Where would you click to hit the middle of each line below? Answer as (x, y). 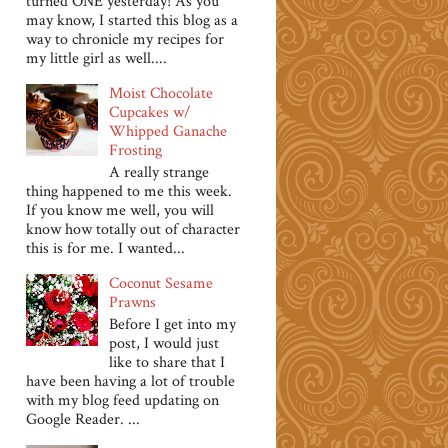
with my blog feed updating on (122, 401)
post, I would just (164, 344)
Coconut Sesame (161, 283)
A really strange (159, 172)
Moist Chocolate (161, 93)
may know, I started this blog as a (132, 20)
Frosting (136, 150)
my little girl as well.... (96, 58)
